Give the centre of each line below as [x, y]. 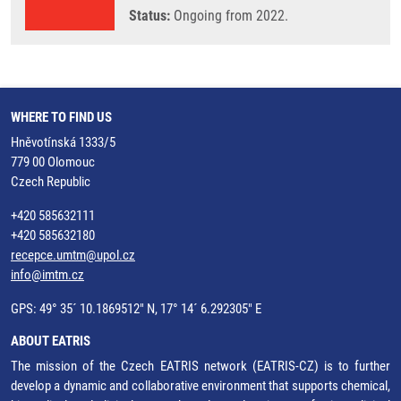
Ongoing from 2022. [229, 16]
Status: [149, 16]
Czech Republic [51, 182]
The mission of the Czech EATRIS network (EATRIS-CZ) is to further [200, 366]
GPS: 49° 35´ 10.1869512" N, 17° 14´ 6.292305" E [136, 309]
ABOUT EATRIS [51, 341]
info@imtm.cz [47, 275]
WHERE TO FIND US [61, 117]
